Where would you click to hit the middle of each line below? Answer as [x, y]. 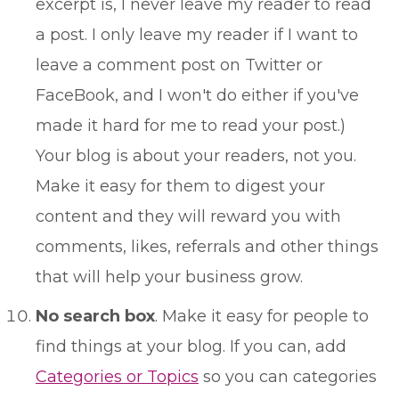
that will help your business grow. [169, 277]
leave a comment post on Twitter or [179, 65]
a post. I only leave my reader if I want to [197, 35]
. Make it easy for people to [262, 316]
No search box [95, 316]
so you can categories [288, 377]
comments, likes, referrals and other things [207, 247]
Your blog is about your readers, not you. [196, 156]
